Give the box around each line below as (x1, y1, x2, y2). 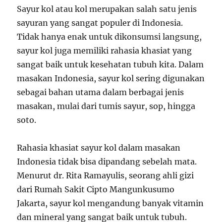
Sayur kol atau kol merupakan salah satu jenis (17, 4, 197, 14)
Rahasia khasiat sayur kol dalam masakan (17, 143, 181, 153)
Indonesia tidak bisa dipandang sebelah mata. (17, 157, 197, 166)
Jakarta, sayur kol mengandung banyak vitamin (17, 198, 204, 208)
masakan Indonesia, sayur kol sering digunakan (17, 73, 205, 83)
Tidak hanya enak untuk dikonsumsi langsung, (17, 32, 202, 42)
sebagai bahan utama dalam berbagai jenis (17, 87, 184, 97)
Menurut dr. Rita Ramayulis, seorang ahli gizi (17, 170, 194, 180)
